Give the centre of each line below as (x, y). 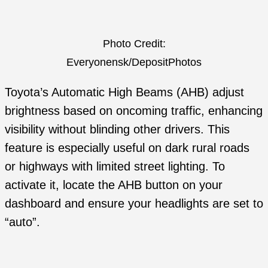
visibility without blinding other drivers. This (117, 130)
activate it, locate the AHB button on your (114, 185)
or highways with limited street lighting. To (115, 167)
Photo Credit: (134, 44)
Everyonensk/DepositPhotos (134, 62)
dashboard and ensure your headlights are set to (134, 204)
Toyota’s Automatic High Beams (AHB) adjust (124, 92)
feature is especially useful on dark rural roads (127, 148)
